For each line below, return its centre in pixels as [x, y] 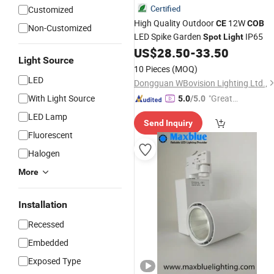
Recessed [46, 224]
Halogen [44, 153]
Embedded [48, 243]
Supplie [222, 112]
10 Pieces [152, 69]
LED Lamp [48, 117]
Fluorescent [50, 135]
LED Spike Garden [168, 36]
